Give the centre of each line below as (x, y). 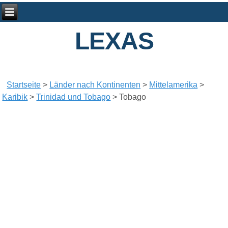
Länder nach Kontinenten (95, 85)
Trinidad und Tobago (74, 97)
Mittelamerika (174, 85)
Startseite (24, 85)
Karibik (15, 97)
